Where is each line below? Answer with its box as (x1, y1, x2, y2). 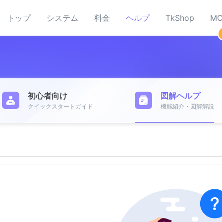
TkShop (166, 12, 194, 23)
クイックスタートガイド (28, 102, 94, 110)
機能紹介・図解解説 (160, 102, 214, 110)
